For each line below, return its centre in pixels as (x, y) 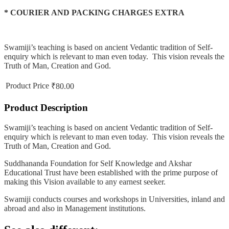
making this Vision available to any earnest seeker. (85, 182)
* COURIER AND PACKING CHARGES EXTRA (94, 12)
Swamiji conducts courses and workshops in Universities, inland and (114, 199)
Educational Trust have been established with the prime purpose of (111, 173)
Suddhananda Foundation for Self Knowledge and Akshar (98, 164)
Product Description (46, 108)
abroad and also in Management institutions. (75, 209)
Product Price (27, 85)
